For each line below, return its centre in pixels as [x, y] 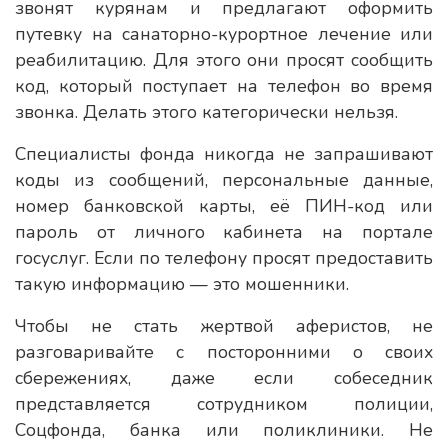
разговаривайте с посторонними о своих [224, 352]
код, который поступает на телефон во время [224, 86]
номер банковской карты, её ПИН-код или [224, 206]
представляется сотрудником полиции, [224, 404]
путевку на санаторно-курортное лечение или [224, 34]
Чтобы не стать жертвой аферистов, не [224, 326]
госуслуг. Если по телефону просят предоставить [224, 258]
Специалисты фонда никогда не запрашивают [224, 154]
